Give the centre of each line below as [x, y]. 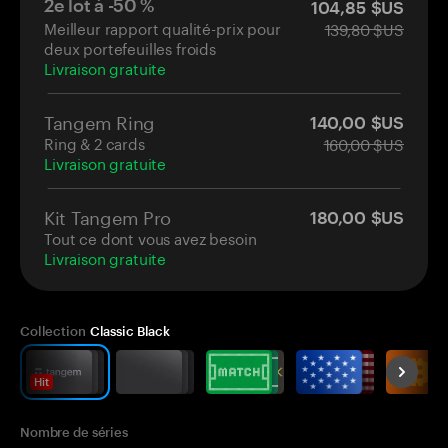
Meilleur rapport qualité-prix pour [162, 26]
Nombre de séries [74, 431]
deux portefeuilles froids [130, 46]
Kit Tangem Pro [108, 214]
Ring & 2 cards [94, 141]
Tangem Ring [100, 119]
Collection [53, 330]
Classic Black [130, 330]
